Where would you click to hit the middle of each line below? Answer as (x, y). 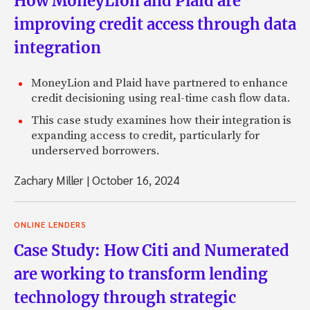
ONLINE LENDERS (50, 225)
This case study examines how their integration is (161, 121)
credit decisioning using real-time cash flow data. (161, 99)
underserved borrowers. (95, 151)
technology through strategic (125, 298)
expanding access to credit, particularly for (145, 136)
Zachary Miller (50, 180)
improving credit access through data (155, 25)
